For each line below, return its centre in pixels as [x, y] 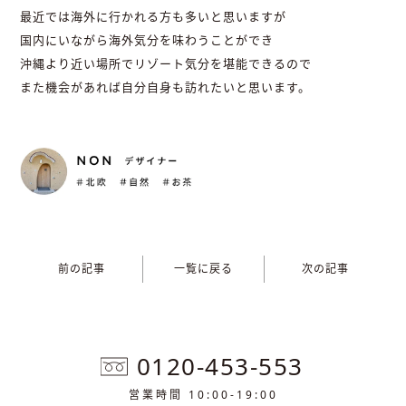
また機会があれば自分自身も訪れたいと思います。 [166, 87]
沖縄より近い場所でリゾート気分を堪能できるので [166, 64]
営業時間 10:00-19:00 [203, 394]
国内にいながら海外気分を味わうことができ [147, 40]
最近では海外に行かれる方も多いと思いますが [154, 17]
